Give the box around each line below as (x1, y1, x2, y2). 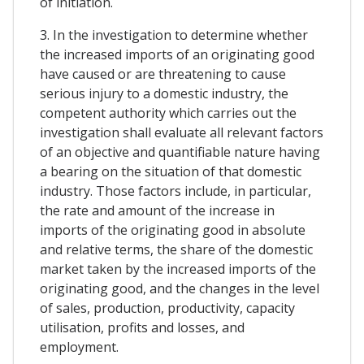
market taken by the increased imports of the (40, 260, 316, 279)
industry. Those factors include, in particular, (40, 182, 311, 201)
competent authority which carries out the (40, 104, 297, 123)
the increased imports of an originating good (40, 45, 314, 64)
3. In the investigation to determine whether (40, 26, 308, 45)
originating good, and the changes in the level (40, 279, 319, 298)
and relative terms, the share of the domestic (40, 240, 313, 259)
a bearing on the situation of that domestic (40, 162, 301, 181)
